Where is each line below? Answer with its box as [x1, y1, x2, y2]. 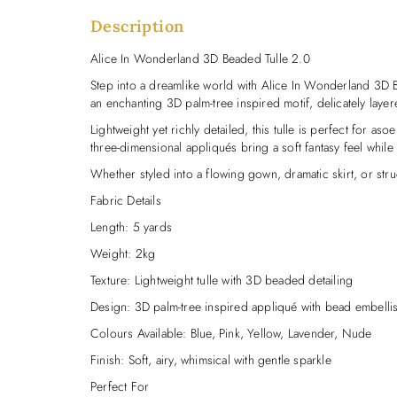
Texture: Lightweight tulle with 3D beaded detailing [90, 270, 354, 289]
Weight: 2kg [90, 244, 156, 262]
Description [90, 15, 184, 36]
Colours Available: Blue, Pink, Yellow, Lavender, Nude [90, 323, 372, 342]
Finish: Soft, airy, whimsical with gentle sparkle [90, 350, 331, 369]
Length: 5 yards [90, 217, 172, 236]
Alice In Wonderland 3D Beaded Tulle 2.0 [90, 49, 310, 67]
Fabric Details [90, 191, 161, 209]
